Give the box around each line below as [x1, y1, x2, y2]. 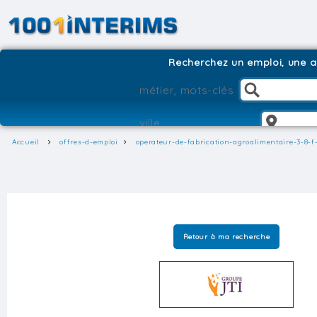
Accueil [12, 137, 40, 146]
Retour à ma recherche [183, 231, 270, 241]
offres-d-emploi [59, 137, 118, 146]
